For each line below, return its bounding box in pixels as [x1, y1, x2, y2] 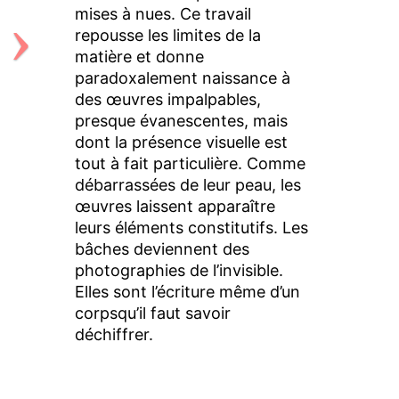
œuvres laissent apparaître [74, 196, 275, 216]
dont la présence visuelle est [74, 132, 288, 151]
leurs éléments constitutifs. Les [74, 217, 308, 237]
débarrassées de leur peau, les [74, 175, 301, 194]
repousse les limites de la [74, 25, 261, 45]
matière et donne [74, 46, 204, 66]
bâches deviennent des [74, 239, 249, 258]
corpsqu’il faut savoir [74, 303, 231, 322]
